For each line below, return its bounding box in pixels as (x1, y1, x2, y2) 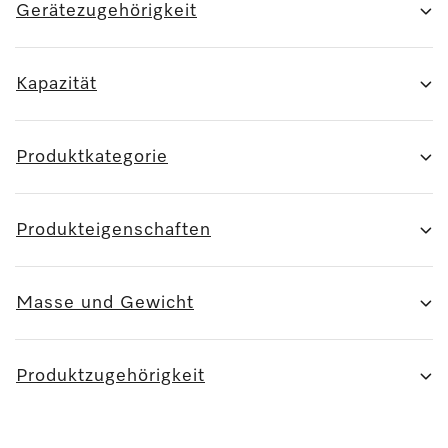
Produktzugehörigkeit (16, 367, 205, 385)
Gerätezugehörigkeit (16, 2, 197, 20)
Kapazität (16, 75, 97, 93)
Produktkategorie (16, 148, 168, 166)
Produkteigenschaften (16, 221, 211, 239)
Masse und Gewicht (16, 294, 194, 312)
